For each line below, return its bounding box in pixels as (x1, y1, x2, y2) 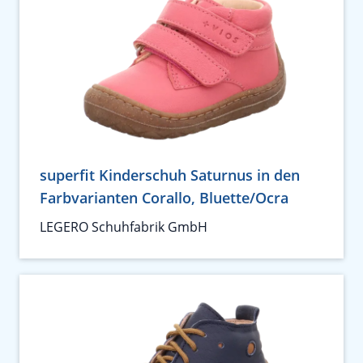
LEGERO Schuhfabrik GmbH (40, 218, 207, 237)
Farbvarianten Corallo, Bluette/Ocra (40, 188, 288, 208)
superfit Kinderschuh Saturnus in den (40, 165, 300, 186)
